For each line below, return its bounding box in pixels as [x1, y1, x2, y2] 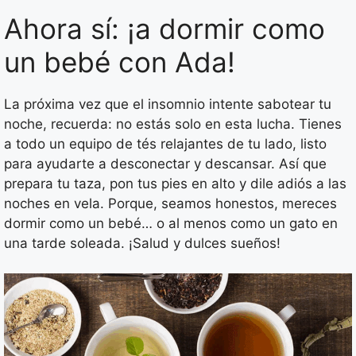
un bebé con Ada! [4, 44, 235, 79]
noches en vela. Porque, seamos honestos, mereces [4, 195, 337, 211]
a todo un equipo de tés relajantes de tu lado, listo [4, 135, 327, 152]
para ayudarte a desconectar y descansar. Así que [4, 155, 327, 172]
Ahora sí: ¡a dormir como [4, 11, 325, 45]
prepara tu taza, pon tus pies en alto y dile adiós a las [4, 175, 346, 192]
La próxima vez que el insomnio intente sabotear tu [4, 95, 331, 112]
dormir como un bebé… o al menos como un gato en [4, 215, 338, 231]
